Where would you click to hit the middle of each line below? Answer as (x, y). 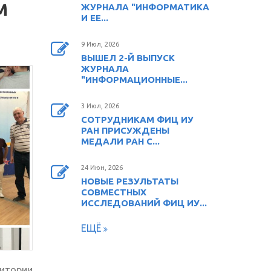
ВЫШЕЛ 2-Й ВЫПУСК (128, 57)
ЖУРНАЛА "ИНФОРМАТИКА (145, 7)
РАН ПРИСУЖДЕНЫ (125, 130)
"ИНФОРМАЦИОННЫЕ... (134, 79)
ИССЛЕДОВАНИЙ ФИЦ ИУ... (144, 203)
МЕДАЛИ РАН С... (120, 141)
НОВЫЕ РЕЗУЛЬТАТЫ (129, 181)
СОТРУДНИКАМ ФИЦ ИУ (137, 119)
